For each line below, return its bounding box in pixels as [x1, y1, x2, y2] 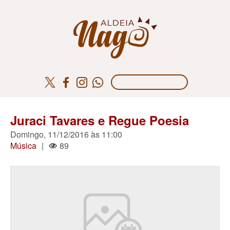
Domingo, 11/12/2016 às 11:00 [10, 128, 122, 140]
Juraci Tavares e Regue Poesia [10, 111, 189, 129]
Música [10, 140, 36, 151]
